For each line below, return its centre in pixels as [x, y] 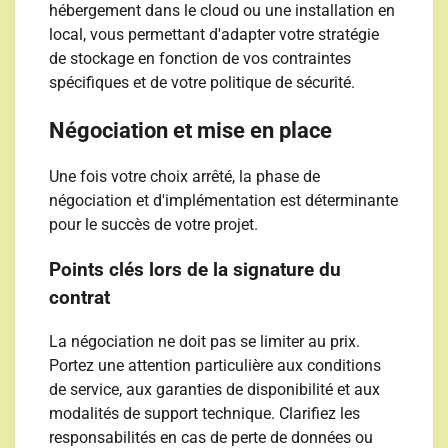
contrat [80, 297]
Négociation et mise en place [191, 130]
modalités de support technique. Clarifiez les [205, 414]
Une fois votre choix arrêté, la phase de [185, 176]
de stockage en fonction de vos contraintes [200, 59]
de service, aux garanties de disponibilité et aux [215, 390]
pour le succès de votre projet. [154, 224]
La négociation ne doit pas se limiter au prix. [205, 342]
